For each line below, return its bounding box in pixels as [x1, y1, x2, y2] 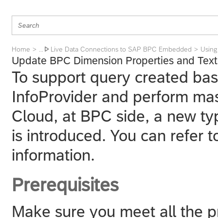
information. [12, 145, 95, 164]
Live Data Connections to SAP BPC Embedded [51, 45, 192, 53]
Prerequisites [12, 175, 119, 196]
